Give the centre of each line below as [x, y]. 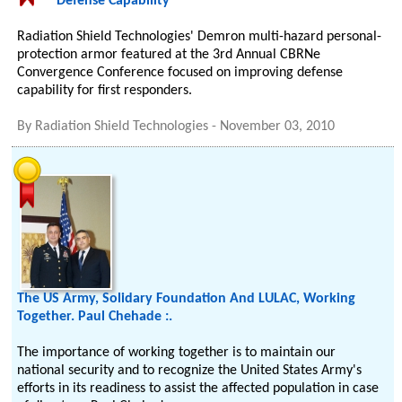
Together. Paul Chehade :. [95, 317]
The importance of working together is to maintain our [177, 353]
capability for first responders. [105, 91]
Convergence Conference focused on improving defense [180, 73]
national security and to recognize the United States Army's [190, 371]
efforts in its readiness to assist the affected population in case [198, 389]
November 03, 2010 [278, 127]
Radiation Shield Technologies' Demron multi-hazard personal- [200, 37]
